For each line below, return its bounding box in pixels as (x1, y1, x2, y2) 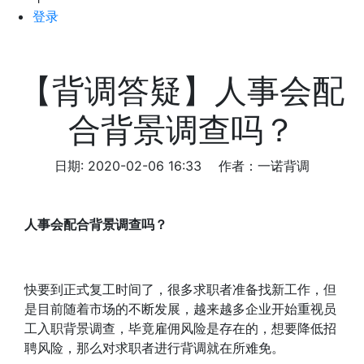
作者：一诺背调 (219, 158, 310, 174)
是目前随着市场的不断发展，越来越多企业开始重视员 (24, 301, 336, 317)
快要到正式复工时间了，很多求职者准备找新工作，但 (24, 281, 336, 297)
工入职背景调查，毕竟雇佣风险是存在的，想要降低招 (24, 320, 336, 336)
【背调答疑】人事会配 (19, 71, 344, 110)
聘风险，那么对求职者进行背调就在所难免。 (24, 340, 284, 356)
